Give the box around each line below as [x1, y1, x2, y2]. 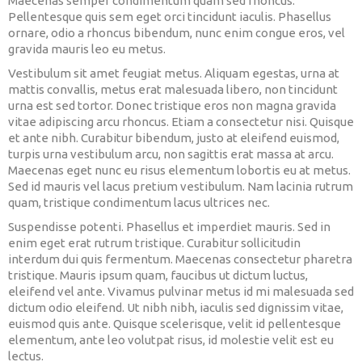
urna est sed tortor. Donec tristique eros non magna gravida [8, 99, 336, 112]
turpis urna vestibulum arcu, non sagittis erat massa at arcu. [8, 147, 334, 161]
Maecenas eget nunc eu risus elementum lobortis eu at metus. [8, 163, 351, 177]
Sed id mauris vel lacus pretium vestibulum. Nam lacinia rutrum [8, 179, 353, 193]
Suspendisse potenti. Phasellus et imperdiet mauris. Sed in [8, 220, 330, 234]
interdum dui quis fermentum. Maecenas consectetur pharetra [8, 252, 352, 266]
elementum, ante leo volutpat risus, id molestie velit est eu [8, 333, 334, 347]
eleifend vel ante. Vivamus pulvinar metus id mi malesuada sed [8, 284, 354, 298]
